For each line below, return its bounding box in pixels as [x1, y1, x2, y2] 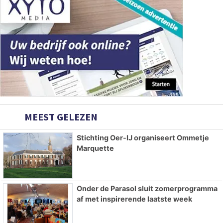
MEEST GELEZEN [22, 110, 98, 123]
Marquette [76, 143, 114, 152]
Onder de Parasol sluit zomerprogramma [76, 184, 218, 193]
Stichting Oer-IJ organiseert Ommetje [76, 133, 209, 142]
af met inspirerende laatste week [76, 195, 192, 204]
